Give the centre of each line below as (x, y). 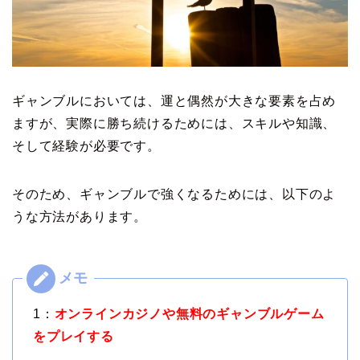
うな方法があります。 (80, 217)
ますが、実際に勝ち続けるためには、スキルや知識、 (174, 124)
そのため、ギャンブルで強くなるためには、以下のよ (174, 194)
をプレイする (74, 337)
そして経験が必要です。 (86, 146)
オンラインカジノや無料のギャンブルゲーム (189, 314)
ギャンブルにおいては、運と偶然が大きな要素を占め (174, 101)
